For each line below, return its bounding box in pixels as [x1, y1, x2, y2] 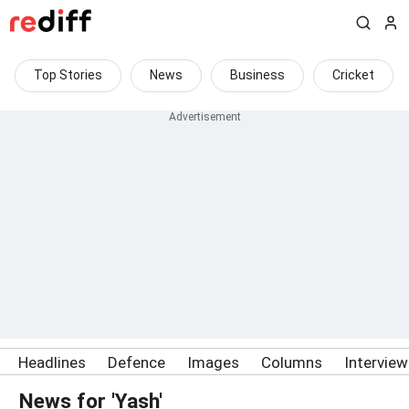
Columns [261, 353, 322, 372]
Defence [108, 353, 165, 372]
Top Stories [34, 68, 102, 82]
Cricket [332, 68, 374, 82]
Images [187, 353, 239, 372]
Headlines [18, 353, 86, 372]
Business [230, 68, 285, 82]
